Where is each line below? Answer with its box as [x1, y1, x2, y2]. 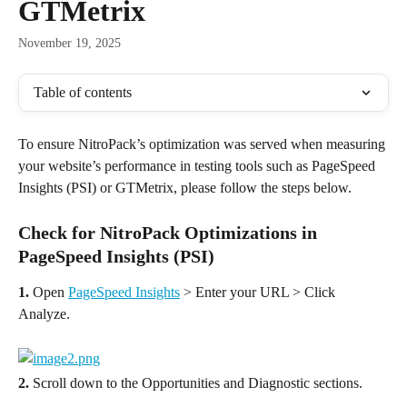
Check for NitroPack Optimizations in [18, 223, 322, 243]
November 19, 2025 [18, 36, 121, 50]
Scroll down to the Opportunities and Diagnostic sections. [29, 374, 362, 391]
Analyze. [18, 306, 70, 323]
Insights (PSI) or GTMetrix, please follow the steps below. [18, 180, 352, 195]
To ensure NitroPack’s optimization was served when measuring [18, 136, 389, 152]
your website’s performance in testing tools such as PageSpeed [18, 158, 379, 174]
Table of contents [34, 84, 132, 100]
